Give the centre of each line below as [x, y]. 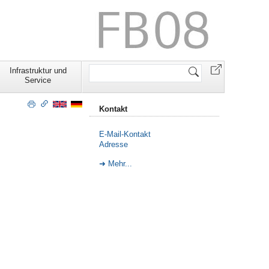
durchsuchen [110, 77]
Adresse [113, 144]
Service [38, 80]
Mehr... [120, 164]
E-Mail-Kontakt [125, 134]
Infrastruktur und [38, 71]
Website [102, 66]
